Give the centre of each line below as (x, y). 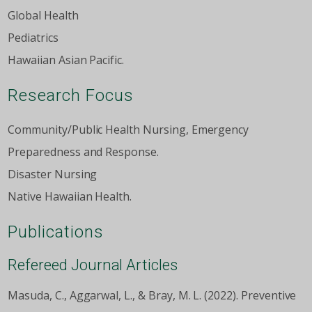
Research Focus (71, 96)
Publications (56, 232)
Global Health (43, 16)
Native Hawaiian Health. (70, 197)
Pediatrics (33, 38)
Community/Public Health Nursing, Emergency (128, 130)
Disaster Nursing (53, 174)
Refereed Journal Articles (93, 265)
